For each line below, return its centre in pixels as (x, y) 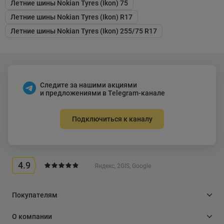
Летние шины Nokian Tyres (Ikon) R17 (71, 17)
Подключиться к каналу (112, 119)
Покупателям (35, 195)
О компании (32, 216)
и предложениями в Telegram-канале (102, 93)
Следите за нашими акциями (88, 85)
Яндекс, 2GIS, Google (123, 166)
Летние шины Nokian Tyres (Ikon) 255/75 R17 (84, 31)
